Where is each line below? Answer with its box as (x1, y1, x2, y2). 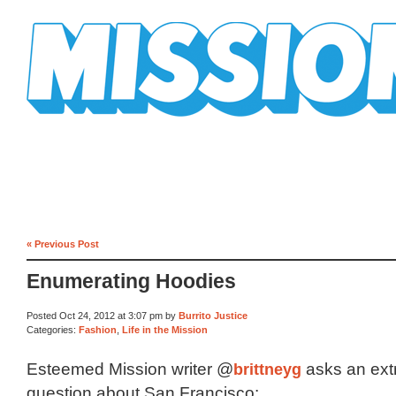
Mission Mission (27, 117, 126, 130)
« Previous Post (27, 238, 99, 249)
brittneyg (233, 360, 301, 379)
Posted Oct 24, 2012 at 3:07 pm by (27, 310, 179, 322)
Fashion (79, 324, 117, 335)
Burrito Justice (179, 310, 247, 322)
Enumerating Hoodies (27, 270, 236, 293)
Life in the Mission (122, 324, 208, 335)
